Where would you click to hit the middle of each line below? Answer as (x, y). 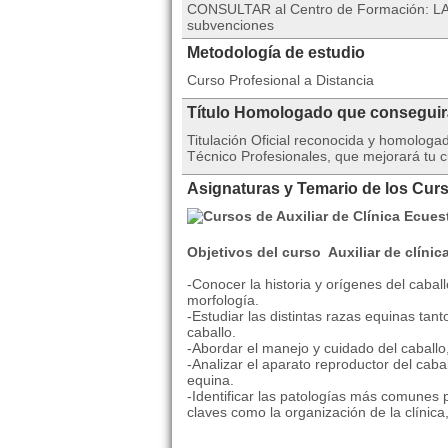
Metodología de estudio (276, 52)
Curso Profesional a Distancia (280, 80)
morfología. (223, 300)
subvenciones (230, 25)
